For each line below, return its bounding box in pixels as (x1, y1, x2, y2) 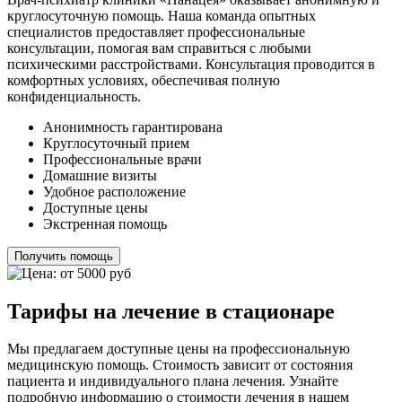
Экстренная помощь (43, 215, 167, 232)
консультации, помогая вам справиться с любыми (7, 39, 311, 56)
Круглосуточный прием (43, 135, 189, 151)
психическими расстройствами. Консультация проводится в (7, 56, 375, 72)
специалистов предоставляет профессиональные (7, 23, 305, 39)
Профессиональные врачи (43, 151, 202, 167)
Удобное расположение (43, 183, 186, 199)
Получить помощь (14, 249, 113, 263)
